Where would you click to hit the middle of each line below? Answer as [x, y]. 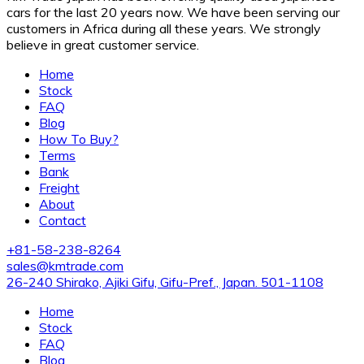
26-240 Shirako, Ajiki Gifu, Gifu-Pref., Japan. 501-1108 [165, 282]
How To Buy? [79, 139]
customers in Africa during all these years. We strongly [164, 28]
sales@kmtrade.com [65, 265]
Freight [59, 187]
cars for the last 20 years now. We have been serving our [173, 12]
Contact [63, 220]
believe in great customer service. [103, 44]
